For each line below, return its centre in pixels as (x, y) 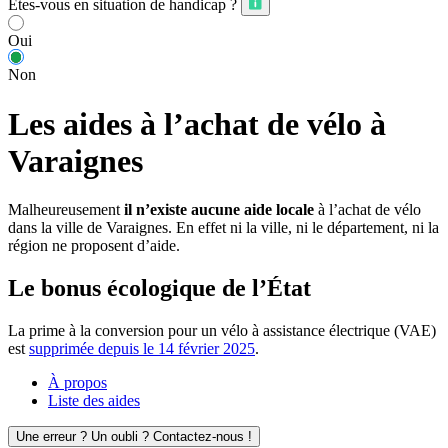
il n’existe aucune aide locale (219, 210)
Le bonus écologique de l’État (159, 288)
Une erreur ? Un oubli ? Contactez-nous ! (134, 437)
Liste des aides (94, 401)
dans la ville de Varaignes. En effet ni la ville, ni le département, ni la (223, 228)
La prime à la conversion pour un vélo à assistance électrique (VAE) (222, 331)
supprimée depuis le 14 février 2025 (142, 349)
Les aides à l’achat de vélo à (197, 123)
